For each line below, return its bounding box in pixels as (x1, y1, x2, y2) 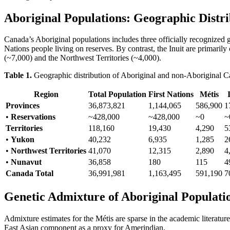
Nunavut (11, 158, 42, 167)
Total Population (88, 90, 146, 99)
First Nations (148, 90, 194, 99)
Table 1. (4, 71, 32, 80)
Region (33, 90, 59, 99)
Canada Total (6, 169, 53, 178)
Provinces (6, 101, 40, 110)
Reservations (11, 112, 55, 122)
